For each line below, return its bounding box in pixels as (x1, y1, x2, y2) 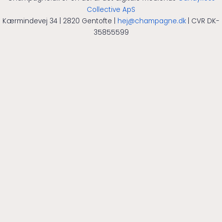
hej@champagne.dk (117, 16, 186, 26)
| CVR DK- (186, 16, 220, 26)
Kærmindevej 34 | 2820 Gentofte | (2, 16, 117, 26)
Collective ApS (87, 5, 135, 14)
